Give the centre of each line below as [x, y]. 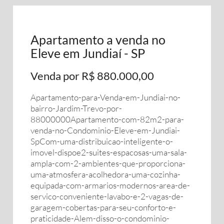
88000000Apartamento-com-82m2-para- [107, 119]
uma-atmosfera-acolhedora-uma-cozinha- [105, 174]
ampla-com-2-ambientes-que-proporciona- [108, 163]
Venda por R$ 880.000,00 [92, 76]
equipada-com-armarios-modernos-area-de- [110, 185]
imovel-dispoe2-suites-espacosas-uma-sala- [109, 152]
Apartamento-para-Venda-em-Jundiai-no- [105, 97]
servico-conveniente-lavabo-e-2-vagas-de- [107, 196]
